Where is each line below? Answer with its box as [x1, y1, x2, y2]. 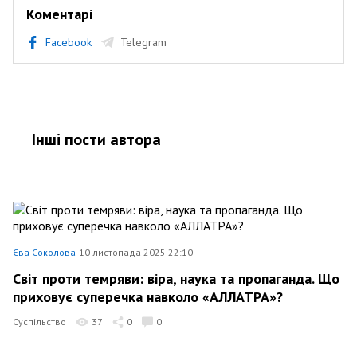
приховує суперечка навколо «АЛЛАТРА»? [13, 288, 283, 306]
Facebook [45, 35, 92, 49]
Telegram [120, 35, 167, 49]
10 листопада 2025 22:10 [79, 246, 193, 258]
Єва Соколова [13, 246, 76, 258]
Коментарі [26, 5, 92, 23]
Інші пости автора [32, 129, 161, 150]
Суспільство [13, 316, 66, 328]
